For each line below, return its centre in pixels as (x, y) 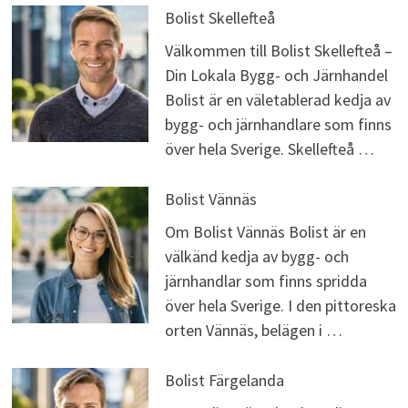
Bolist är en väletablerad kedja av (277, 100)
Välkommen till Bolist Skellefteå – (278, 51)
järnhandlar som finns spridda (265, 281)
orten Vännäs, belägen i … (253, 331)
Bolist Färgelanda (224, 381)
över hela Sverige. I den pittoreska (280, 306)
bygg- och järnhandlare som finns (278, 125)
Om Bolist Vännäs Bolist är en (265, 232)
